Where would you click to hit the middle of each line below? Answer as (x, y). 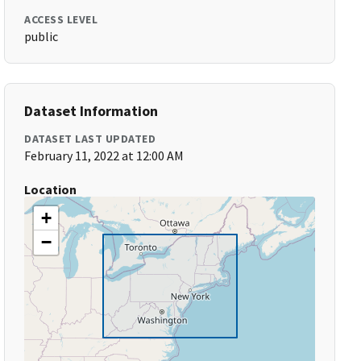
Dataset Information (91, 111)
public (41, 36)
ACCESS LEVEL (61, 19)
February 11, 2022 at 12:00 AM (104, 156)
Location (51, 189)
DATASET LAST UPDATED (90, 139)
